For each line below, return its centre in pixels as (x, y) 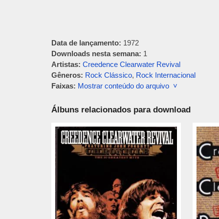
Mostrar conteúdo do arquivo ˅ (127, 86)
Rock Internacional (165, 75)
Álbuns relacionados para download (121, 110)
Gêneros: (67, 75)
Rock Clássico (108, 75)
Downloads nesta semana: (96, 54)
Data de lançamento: (86, 43)
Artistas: (66, 64)
